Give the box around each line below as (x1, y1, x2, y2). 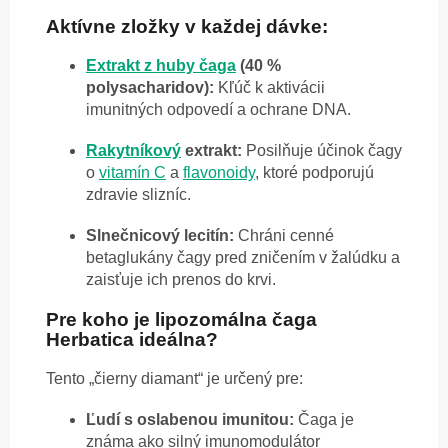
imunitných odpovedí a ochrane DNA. (86, 101, 351, 119)
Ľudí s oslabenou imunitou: (86, 411, 294, 429)
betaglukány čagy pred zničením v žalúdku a (86, 249, 400, 267)
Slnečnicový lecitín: (86, 227, 234, 245)
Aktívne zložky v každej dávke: (46, 16, 328, 38)
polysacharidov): (86, 79, 214, 97)
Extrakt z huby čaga (86, 57, 236, 75)
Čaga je (294, 411, 354, 429)
